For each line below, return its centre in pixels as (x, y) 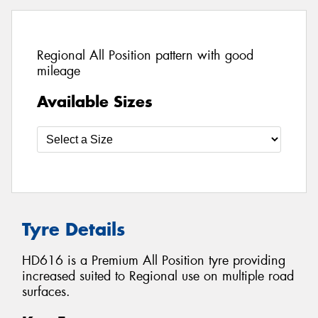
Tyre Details (73, 229)
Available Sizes (95, 101)
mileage (59, 71)
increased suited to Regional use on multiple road (158, 276)
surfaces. (46, 292)
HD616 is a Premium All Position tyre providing (154, 261)
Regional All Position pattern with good (145, 56)
